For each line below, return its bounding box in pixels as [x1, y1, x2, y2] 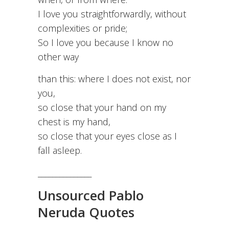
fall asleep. [38, 144, 82, 157]
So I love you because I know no [38, 36, 173, 49]
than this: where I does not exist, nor [38, 73, 191, 85]
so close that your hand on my [38, 101, 166, 114]
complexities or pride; [38, 22, 127, 35]
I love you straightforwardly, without [38, 8, 186, 20]
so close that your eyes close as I [38, 130, 177, 143]
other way [38, 51, 79, 63]
